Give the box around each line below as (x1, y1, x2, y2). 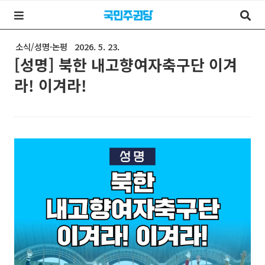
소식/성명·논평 (15, 40, 67, 53)
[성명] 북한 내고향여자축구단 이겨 (14, 53, 237, 75)
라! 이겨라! (14, 74, 87, 96)
